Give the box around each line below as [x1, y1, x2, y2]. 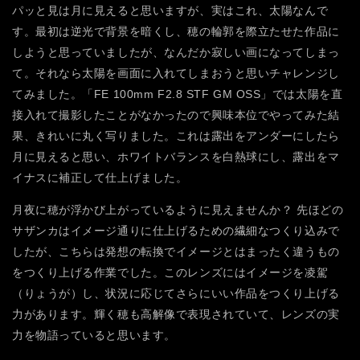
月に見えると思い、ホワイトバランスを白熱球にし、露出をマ [12, 150, 340, 164]
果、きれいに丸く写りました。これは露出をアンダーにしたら [12, 129, 340, 143]
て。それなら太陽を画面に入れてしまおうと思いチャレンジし [12, 67, 340, 80]
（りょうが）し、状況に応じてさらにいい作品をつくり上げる [12, 287, 340, 301]
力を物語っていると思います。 [12, 329, 176, 342]
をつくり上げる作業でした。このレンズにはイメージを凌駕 [12, 266, 329, 280]
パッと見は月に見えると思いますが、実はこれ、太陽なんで [12, 4, 329, 18]
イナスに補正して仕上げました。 [12, 171, 188, 185]
